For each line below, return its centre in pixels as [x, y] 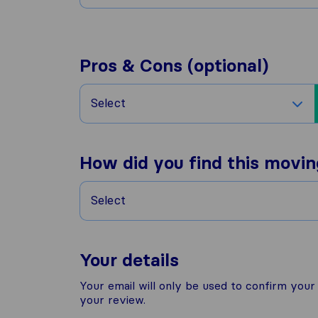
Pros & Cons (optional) [174, 66]
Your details [129, 260]
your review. [113, 300]
